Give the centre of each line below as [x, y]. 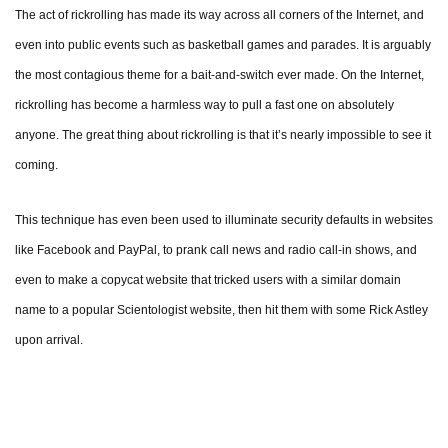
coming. [36, 165]
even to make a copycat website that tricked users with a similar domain [208, 280]
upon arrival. [49, 340]
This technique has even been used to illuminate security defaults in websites [224, 220]
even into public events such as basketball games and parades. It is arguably [223, 45]
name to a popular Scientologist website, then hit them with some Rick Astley [221, 310]
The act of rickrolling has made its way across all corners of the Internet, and [219, 15]
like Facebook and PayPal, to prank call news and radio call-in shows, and [216, 250]
